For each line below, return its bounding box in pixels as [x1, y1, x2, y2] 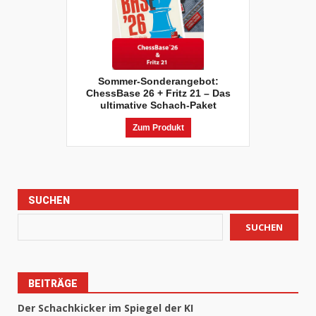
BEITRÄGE [28, 278, 78, 290]
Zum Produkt [132, 123, 184, 133]
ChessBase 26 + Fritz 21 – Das [85, 87, 231, 99]
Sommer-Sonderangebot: [97, 75, 219, 87]
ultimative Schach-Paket [99, 99, 217, 111]
